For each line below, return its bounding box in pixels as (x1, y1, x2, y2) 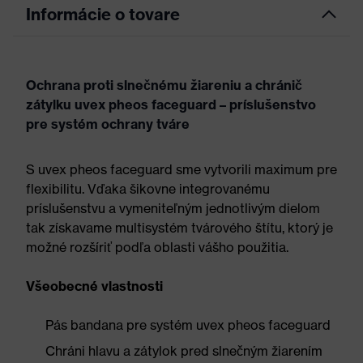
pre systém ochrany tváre (26, 116, 190, 132)
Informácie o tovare (26, 4, 180, 24)
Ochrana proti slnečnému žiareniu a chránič (26, 77, 302, 93)
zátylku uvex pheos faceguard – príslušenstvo (26, 96, 316, 113)
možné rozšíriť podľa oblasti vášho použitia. (26, 239, 288, 255)
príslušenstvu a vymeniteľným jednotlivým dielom (26, 200, 320, 216)
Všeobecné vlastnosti (26, 278, 163, 294)
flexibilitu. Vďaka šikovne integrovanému (26, 181, 270, 197)
